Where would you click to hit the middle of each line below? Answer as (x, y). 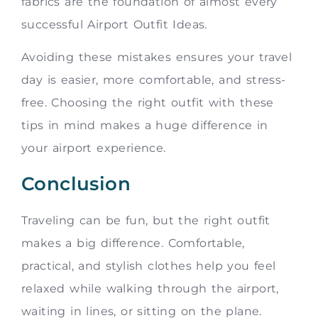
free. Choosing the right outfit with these (148, 103)
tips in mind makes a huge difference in (145, 126)
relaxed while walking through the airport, (150, 288)
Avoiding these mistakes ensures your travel (157, 57)
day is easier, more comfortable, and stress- (154, 80)
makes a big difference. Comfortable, (133, 243)
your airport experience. (94, 148)
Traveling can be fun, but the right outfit (146, 220)
